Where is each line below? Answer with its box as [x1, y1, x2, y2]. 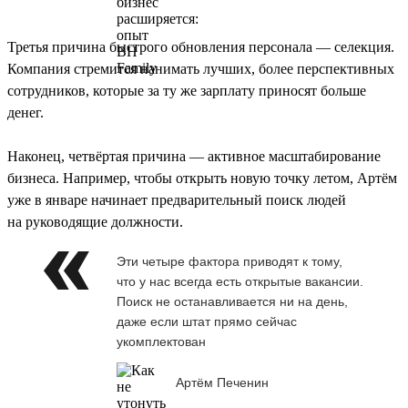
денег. [7, 104, 44, 120]
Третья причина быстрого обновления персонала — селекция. [7, 38, 394, 55]
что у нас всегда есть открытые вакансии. [117, 273, 363, 289]
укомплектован [117, 333, 206, 349]
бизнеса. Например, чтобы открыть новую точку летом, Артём [7, 169, 397, 186]
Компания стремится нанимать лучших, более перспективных [7, 60, 394, 76]
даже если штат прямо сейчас [117, 313, 297, 329]
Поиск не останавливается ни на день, [117, 293, 348, 309]
